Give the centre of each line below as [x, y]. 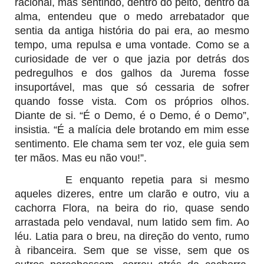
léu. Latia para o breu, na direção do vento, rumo [132, 236]
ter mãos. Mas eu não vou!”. [81, 158]
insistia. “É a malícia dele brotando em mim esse [132, 129]
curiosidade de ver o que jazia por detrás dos [132, 59]
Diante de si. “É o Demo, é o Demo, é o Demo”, [132, 115]
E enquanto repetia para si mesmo [146, 179]
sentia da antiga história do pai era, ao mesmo [132, 30]
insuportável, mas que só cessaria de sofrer [132, 87]
